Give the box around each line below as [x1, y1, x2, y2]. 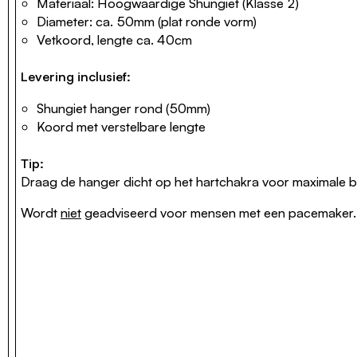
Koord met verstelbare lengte [37, 117, 206, 135]
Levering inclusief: [21, 68, 131, 85]
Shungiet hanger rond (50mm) [37, 99, 210, 116]
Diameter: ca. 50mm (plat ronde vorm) [37, 13, 257, 30]
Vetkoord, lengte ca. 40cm [37, 31, 192, 49]
